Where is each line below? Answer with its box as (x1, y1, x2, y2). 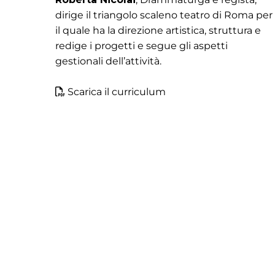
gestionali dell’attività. (55, 55, 161, 67)
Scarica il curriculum (68, 86, 166, 98)
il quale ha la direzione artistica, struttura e (55, 25, 261, 36)
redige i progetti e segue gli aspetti (55, 40, 228, 52)
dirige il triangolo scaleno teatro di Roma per (55, 9, 273, 21)
